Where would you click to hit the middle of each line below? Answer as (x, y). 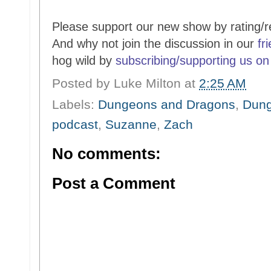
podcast (75, 124)
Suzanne (131, 124)
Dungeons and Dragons (167, 104)
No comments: (106, 153)
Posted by (83, 83)
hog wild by (84, 60)
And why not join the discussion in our (155, 44)
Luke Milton (147, 83)
